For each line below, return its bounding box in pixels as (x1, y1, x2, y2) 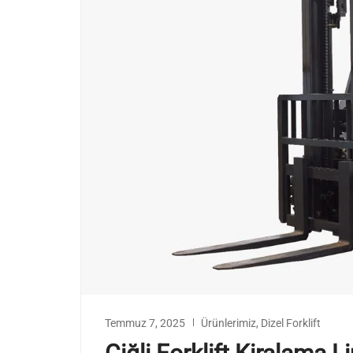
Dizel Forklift (261, 317, 321, 330)
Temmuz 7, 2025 (105, 317, 185, 330)
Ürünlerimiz (201, 317, 256, 330)
